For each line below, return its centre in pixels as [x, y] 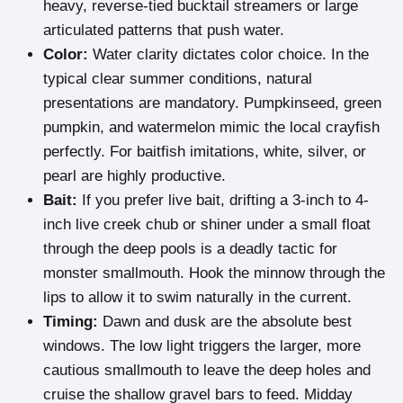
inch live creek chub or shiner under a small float [207, 225]
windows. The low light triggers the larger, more [202, 346]
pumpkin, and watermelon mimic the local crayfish [211, 128]
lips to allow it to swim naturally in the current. [197, 298]
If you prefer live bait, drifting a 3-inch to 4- [223, 201]
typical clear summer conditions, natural [178, 79]
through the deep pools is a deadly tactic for [190, 249]
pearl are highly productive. [134, 176]
